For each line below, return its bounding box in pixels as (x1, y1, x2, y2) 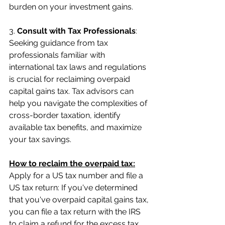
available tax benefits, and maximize (9, 122, 144, 132)
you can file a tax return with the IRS (9, 206, 143, 216)
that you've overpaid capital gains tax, (9, 194, 151, 204)
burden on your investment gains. (9, 2, 133, 12)
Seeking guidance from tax (9, 38, 110, 48)
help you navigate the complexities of (9, 98, 149, 108)
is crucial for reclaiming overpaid (9, 74, 132, 84)
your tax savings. (9, 134, 71, 144)
